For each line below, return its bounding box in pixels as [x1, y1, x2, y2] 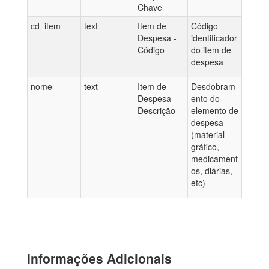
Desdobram [191, 80, 235, 92]
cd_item [31, 20, 61, 32]
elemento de [191, 104, 238, 116]
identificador [191, 32, 237, 44]
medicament [191, 153, 238, 165]
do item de [191, 44, 231, 56]
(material [191, 128, 225, 141]
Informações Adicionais [27, 249, 172, 267]
